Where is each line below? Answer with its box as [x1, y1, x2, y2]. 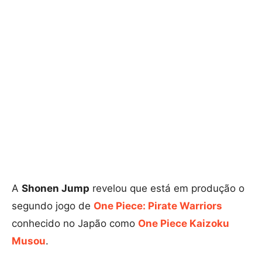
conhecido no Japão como [12, 218, 138, 230]
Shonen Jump [22, 182, 89, 195]
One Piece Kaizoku [138, 218, 229, 230]
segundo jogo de [12, 200, 94, 212]
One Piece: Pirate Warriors [94, 200, 222, 212]
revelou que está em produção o [89, 182, 244, 195]
